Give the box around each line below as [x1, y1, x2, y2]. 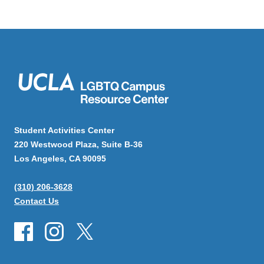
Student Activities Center [14, 126, 114, 136]
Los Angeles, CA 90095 [14, 154, 106, 164]
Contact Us [14, 196, 59, 206]
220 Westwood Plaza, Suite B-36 [14, 140, 143, 150]
